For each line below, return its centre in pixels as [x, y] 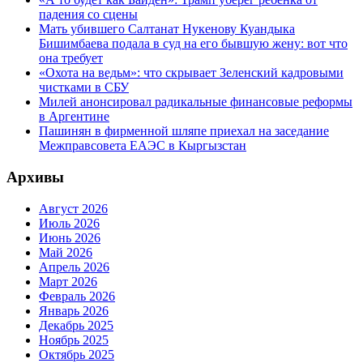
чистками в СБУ [84, 88]
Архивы [35, 177]
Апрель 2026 [74, 267]
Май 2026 [66, 252]
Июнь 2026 [70, 237]
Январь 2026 [74, 310]
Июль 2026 [69, 223]
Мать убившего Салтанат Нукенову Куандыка [167, 29]
